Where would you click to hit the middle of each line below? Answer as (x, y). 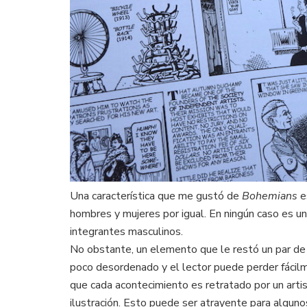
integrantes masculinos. (126, 231)
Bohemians (270, 196)
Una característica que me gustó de (156, 196)
